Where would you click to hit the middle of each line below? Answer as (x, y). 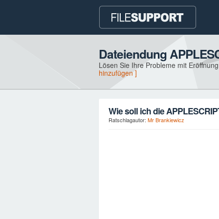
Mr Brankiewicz (166, 120)
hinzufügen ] (118, 73)
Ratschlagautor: (128, 120)
